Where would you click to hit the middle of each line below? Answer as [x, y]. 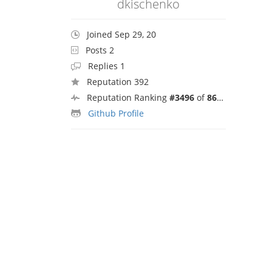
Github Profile [116, 113]
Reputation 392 [118, 81]
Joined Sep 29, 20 [121, 34]
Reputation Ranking [128, 97]
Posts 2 [100, 50]
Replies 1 [107, 66]
